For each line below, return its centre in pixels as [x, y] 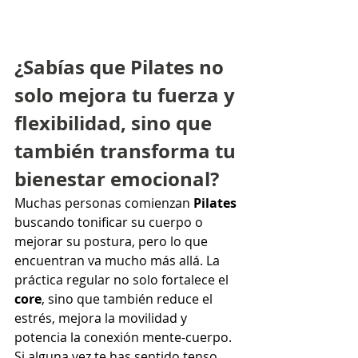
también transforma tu [127, 151]
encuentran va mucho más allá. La [119, 261]
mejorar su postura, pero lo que [113, 242]
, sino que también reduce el [129, 299]
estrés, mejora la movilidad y [102, 318]
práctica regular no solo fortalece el [123, 280]
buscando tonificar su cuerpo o [110, 223]
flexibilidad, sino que [115, 123]
